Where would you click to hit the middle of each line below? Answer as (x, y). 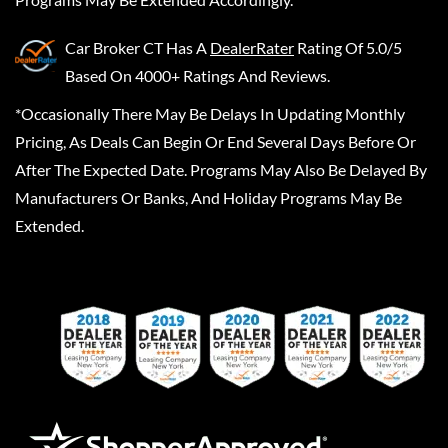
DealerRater (252, 47)
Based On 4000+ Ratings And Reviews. (197, 75)
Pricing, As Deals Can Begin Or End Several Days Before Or (215, 141)
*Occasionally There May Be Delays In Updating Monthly (210, 113)
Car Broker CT (114, 47)
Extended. (49, 225)
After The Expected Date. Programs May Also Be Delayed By (221, 169)
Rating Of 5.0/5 (349, 47)
